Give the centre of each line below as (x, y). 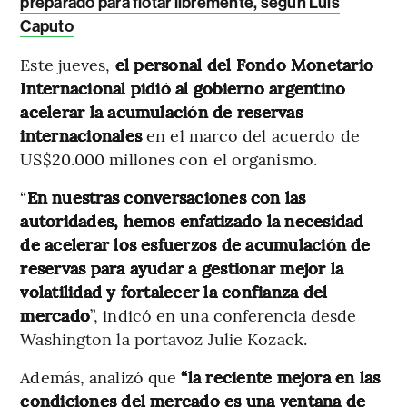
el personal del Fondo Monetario (244, 65)
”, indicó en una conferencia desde (223, 315)
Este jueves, (68, 65)
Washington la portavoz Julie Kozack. (164, 339)
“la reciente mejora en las (281, 377)
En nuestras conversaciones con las (166, 197)
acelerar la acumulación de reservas (161, 112)
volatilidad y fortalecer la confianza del (174, 292)
